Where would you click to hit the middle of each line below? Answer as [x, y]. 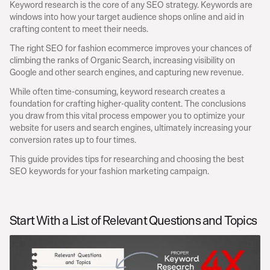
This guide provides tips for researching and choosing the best [127, 159]
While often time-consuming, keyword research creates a [118, 91]
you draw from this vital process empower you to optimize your [127, 115]
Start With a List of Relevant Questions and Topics [133, 220]
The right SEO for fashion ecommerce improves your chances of [131, 48]
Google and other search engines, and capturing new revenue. [127, 72]
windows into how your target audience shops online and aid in [127, 17]
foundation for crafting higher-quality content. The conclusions [128, 103]
